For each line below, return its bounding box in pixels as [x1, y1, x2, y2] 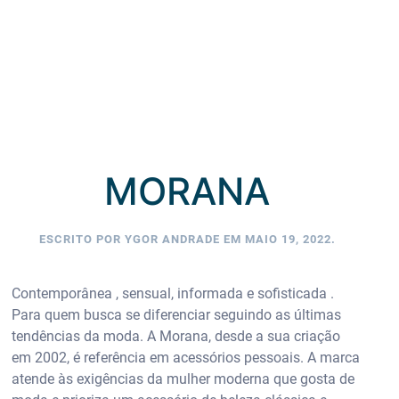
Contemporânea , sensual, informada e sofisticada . [12, 284, 335, 302]
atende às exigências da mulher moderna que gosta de [12, 370, 355, 387]
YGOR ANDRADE [124, 232, 220, 246]
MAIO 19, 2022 [244, 232, 331, 246]
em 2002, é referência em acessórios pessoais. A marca [12, 348, 361, 366]
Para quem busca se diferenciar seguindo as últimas [12, 305, 342, 323]
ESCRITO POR [38, 232, 125, 246]
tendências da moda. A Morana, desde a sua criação [12, 327, 341, 345]
